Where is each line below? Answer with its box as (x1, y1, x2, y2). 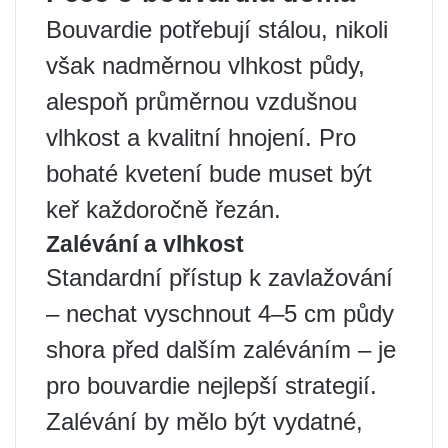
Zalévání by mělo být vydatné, (46, 408, 363, 436)
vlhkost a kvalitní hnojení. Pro (46, 124, 356, 152)
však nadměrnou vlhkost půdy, (46, 52, 365, 80)
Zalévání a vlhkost (46, 231, 244, 258)
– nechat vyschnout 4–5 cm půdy (46, 300, 394, 328)
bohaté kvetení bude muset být (46, 160, 372, 188)
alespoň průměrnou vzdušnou (46, 88, 357, 116)
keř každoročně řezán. (46, 196, 281, 224)
